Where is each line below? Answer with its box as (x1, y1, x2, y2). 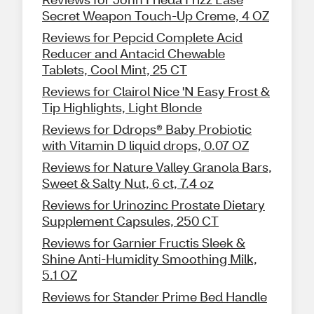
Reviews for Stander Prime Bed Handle (42, 288, 267, 306)
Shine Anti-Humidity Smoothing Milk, (42, 250, 257, 268)
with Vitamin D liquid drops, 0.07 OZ (42, 137, 249, 154)
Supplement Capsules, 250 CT (42, 212, 219, 230)
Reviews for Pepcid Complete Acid (42, 29, 243, 46)
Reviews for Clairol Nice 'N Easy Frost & (42, 83, 270, 100)
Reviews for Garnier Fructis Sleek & (42, 234, 245, 252)
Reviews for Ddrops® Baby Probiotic (42, 121, 252, 138)
